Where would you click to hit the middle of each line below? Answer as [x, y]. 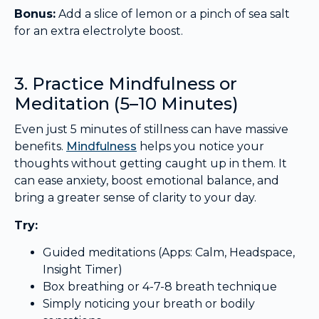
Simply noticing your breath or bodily [149, 304]
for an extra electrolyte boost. [99, 31]
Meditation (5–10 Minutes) [126, 104]
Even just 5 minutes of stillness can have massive [151, 130]
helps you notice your [200, 147]
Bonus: [35, 14]
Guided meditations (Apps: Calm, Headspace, [169, 253]
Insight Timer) [83, 270]
